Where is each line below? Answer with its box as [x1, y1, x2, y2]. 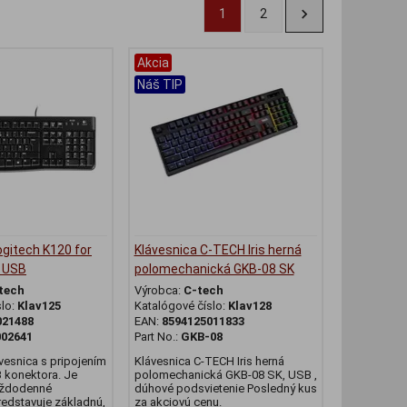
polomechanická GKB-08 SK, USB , [134, 368, 317, 382]
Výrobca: [134, 283, 184, 298]
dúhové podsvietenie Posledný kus [134, 382, 317, 396]
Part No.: [134, 330, 181, 344]
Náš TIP [136, 77, 183, 93]
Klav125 [17, 299, 61, 313]
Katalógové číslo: [134, 299, 228, 313]
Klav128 [227, 299, 272, 313]
